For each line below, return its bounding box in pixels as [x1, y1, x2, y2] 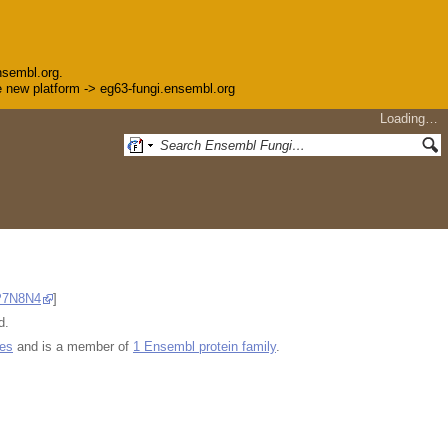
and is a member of [13, 338, 133, 354]
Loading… [380, 111, 438, 127]
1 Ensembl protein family [133, 338, 276, 354]
